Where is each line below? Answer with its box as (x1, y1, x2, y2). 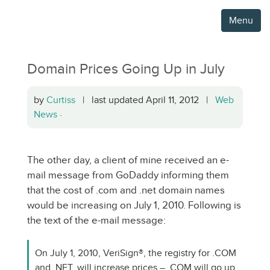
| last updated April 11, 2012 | (75, 95, 215, 105)
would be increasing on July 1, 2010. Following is (27, 199, 241, 211)
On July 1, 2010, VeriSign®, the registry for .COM (35, 248, 236, 258)
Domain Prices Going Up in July (27, 61, 225, 77)
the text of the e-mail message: (27, 215, 166, 226)
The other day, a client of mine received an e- (27, 154, 229, 166)
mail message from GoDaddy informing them (27, 169, 229, 181)
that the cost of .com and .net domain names (27, 184, 225, 196)
